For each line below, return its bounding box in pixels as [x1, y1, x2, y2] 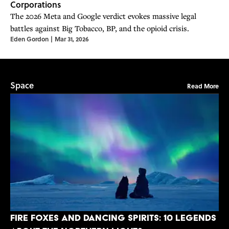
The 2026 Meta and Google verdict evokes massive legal [10, 11, 196, 21]
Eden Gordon [10, 34, 49, 44]
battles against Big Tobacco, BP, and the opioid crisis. [10, 23, 189, 34]
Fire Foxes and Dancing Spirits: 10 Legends [10, 212, 216, 223]
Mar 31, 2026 [55, 34, 89, 44]
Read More [187, 81, 219, 91]
